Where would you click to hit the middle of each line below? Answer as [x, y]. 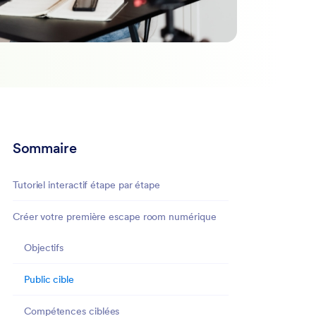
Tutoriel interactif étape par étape [87, 184]
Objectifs [44, 247]
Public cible [49, 279]
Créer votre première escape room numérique [115, 216]
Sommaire [45, 148]
